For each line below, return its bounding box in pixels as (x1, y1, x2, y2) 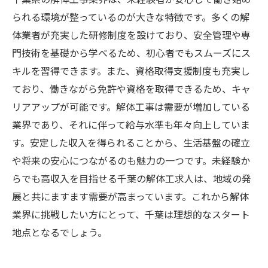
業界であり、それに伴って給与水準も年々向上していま (12, 117, 250, 132)
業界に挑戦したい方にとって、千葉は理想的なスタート (12, 207, 250, 221)
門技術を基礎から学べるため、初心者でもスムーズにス (12, 45, 251, 60)
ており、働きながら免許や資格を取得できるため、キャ (12, 81, 251, 96)
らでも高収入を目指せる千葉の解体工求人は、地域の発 (12, 171, 251, 185)
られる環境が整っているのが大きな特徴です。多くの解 (12, 10, 249, 24)
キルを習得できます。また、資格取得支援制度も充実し (12, 63, 250, 78)
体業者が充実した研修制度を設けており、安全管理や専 (12, 28, 251, 42)
